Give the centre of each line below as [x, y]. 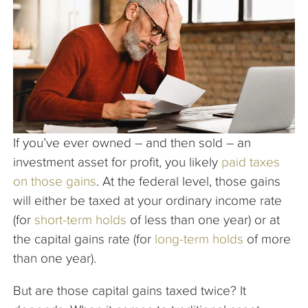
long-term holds [199, 239]
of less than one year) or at [203, 219]
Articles [41, 51]
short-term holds [80, 219]
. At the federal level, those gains [188, 181]
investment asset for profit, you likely [117, 162]
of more [267, 239]
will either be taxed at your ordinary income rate [147, 200]
